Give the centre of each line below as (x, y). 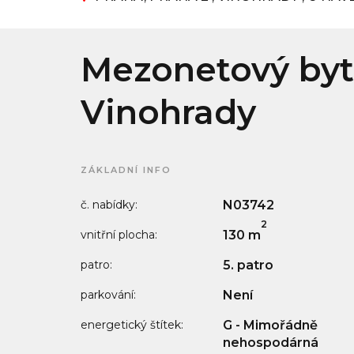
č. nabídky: (109, 205)
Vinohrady (168, 112)
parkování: (108, 295)
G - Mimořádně (270, 325)
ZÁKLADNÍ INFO (126, 170)
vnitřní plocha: (119, 235)
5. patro (248, 265)
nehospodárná (271, 343)
